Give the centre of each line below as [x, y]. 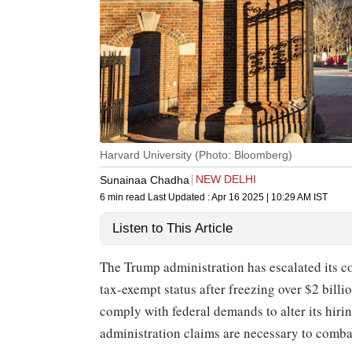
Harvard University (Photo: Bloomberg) [196, 155]
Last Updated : [180, 198]
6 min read [124, 198]
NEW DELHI [226, 180]
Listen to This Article [172, 229]
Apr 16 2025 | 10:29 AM [261, 198]
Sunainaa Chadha [145, 180]
